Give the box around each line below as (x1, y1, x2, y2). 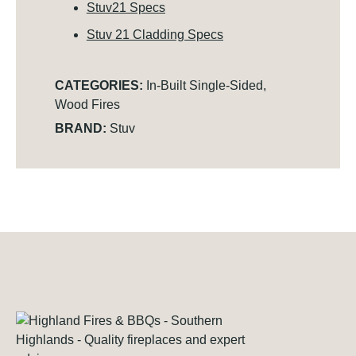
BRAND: (54, 122, 106, 136)
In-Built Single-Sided (145, 79, 263, 93)
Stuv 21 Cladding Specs (86, 28, 223, 42)
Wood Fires (54, 98, 120, 112)
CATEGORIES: (54, 79, 146, 93)
